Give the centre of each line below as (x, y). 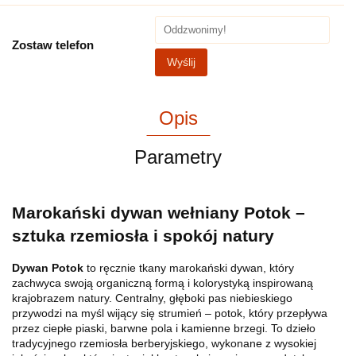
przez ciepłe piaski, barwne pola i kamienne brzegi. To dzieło (164, 329)
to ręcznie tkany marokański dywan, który (189, 268)
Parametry (178, 157)
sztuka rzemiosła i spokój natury (143, 235)
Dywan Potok (48, 268)
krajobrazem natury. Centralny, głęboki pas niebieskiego (152, 298)
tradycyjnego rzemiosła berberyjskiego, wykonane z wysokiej (164, 344)
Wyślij (181, 62)
